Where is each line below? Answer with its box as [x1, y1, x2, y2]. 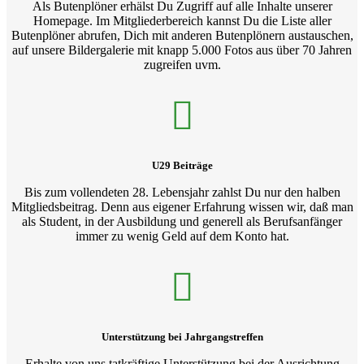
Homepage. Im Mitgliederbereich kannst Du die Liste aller [32, 13, 331, 28]
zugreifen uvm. [143, 57, 221, 71]
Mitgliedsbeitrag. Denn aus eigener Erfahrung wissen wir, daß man [11, 200, 353, 214]
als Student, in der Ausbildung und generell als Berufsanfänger [22, 214, 342, 229]
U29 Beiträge [151, 159, 213, 172]
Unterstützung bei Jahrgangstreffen [101, 331, 263, 344]
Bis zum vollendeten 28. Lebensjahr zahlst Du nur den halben [24, 185, 340, 200]
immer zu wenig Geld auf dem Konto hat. [75, 229, 289, 244]
